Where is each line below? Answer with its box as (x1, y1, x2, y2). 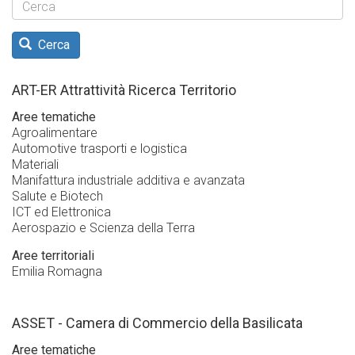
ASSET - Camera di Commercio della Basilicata (12, 315, 303, 332)
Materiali (12, 157, 59, 173)
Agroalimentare (12, 125, 97, 141)
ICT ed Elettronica (12, 204, 111, 220)
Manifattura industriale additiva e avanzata (12, 173, 245, 189)
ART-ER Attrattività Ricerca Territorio (12, 82, 236, 99)
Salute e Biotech (12, 189, 103, 204)
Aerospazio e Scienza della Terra (12, 220, 195, 236)
